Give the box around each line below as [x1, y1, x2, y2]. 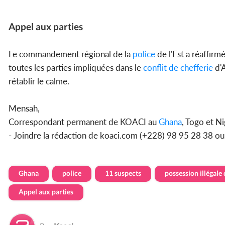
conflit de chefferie [141, 62, 213, 73]
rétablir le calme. [9, 76, 69, 87]
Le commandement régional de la [9, 49, 131, 60]
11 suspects [105, 169, 141, 178]
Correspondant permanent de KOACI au [9, 117, 159, 128]
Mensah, [9, 103, 40, 114]
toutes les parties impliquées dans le [9, 62, 141, 73]
